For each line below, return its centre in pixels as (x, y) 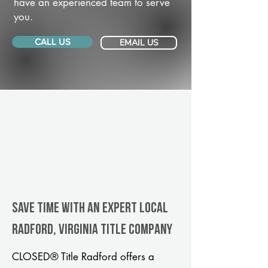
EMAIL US (139, 43)
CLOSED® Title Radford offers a (83, 257)
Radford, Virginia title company (92, 230)
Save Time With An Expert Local (90, 209)
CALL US (52, 42)
